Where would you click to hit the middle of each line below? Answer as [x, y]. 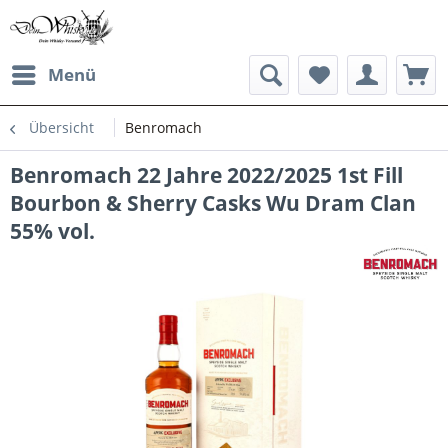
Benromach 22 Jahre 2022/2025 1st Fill [206, 175]
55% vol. [52, 231]
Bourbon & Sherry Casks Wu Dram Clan [213, 203]
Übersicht [61, 127]
